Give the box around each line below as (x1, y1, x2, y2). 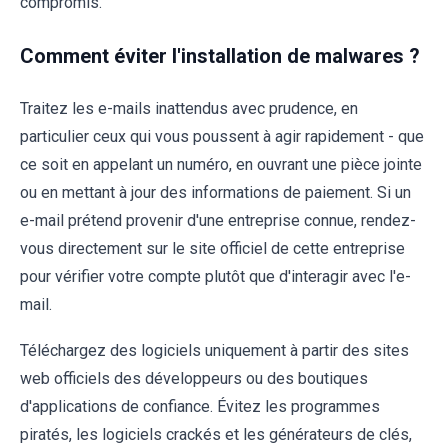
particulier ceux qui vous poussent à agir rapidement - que (20, 126, 424, 146)
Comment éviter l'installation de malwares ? (20, 43, 420, 68)
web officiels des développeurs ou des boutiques (20, 368, 368, 388)
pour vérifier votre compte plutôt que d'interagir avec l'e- (20, 266, 411, 286)
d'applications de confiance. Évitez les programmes (20, 396, 380, 416)
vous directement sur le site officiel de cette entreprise (20, 238, 405, 258)
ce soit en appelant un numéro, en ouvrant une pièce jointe (20, 154, 422, 174)
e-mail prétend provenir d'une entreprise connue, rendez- (20, 210, 416, 230)
